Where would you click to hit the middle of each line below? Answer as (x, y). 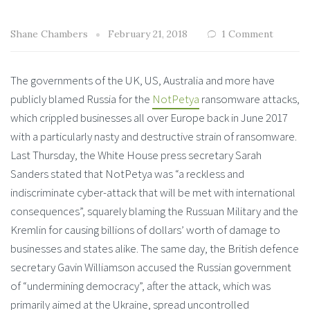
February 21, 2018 (148, 34)
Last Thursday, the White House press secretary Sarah (136, 155)
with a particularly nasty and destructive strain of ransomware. (154, 136)
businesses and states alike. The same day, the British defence (155, 248)
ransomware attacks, (249, 99)
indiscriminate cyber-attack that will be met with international (153, 192)
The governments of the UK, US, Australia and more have (143, 80)
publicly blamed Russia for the (81, 99)
